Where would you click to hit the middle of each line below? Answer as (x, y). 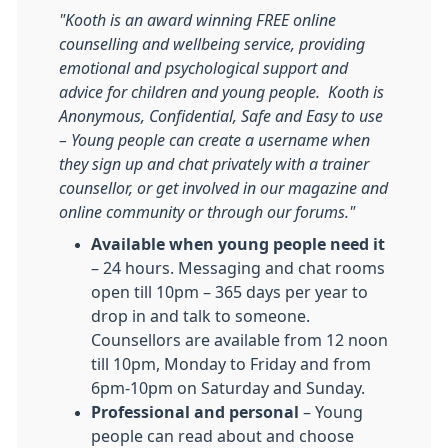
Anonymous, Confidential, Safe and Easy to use (221, 116)
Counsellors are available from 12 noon (239, 340)
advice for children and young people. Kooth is (221, 92)
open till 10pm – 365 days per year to (229, 292)
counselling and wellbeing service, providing (212, 44)
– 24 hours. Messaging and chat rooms (238, 268)
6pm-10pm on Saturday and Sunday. (228, 388)
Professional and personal (195, 412)
